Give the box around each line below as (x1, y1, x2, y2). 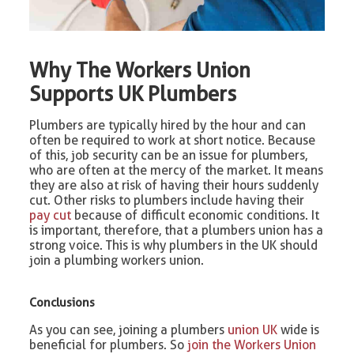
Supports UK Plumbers (29, 81, 237, 107)
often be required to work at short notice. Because (29, 133, 316, 149)
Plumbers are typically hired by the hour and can (29, 118, 307, 134)
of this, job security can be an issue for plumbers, (29, 148, 308, 164)
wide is (277, 322, 320, 338)
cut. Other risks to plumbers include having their (29, 193, 305, 209)
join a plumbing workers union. (29, 253, 205, 269)
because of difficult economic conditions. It (71, 208, 320, 224)
